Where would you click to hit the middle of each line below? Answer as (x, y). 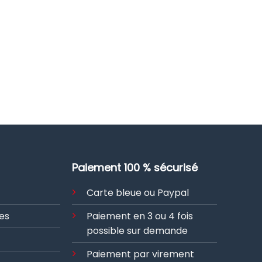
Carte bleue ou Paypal (137, 193)
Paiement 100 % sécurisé (135, 168)
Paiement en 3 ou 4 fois (139, 216)
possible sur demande (137, 231)
